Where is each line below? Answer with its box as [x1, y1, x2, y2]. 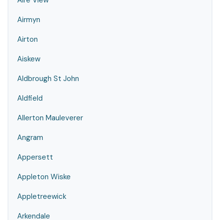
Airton [17, 34, 38, 44]
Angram [17, 133, 43, 142]
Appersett [17, 152, 53, 162]
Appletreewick [17, 192, 66, 201]
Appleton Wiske [17, 172, 71, 182]
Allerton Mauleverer [17, 113, 83, 123]
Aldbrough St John [17, 74, 79, 83]
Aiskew [17, 54, 40, 64]
